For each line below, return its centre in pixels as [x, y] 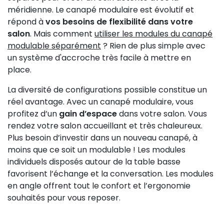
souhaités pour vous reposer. [64, 198]
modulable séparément [54, 46]
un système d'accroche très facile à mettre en [99, 58]
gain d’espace [88, 114]
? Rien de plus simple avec [153, 46]
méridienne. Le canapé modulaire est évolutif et [101, 10]
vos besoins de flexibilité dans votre [118, 22]
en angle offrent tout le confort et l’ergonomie [99, 186]
